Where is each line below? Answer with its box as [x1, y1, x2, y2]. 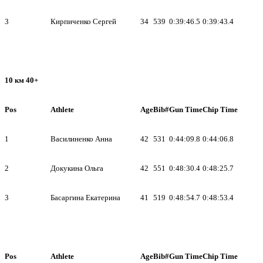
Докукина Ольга [50, 163, 103, 173]
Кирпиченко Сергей [50, 16, 116, 26]
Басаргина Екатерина [50, 193, 120, 202]
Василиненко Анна [50, 134, 112, 143]
